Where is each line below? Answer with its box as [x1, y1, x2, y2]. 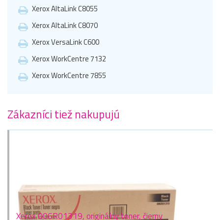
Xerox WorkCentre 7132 [32, 53, 106, 64]
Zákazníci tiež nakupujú [7, 105, 120, 123]
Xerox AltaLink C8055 [32, 2, 98, 14]
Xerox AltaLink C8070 [32, 19, 98, 31]
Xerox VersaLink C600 [32, 36, 99, 48]
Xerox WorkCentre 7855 [32, 69, 106, 81]
